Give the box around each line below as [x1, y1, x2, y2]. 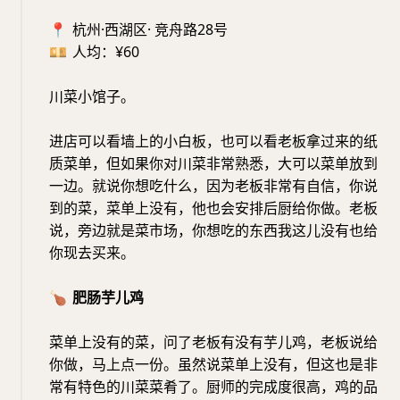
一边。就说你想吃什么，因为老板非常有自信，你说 [49, 176, 378, 196]
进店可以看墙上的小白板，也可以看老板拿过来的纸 [49, 131, 378, 152]
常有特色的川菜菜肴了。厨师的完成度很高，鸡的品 [49, 377, 378, 397]
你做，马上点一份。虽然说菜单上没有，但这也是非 [49, 354, 378, 375]
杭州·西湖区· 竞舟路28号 [69, 20, 228, 40]
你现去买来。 [49, 243, 135, 263]
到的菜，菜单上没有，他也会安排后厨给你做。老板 [49, 198, 378, 219]
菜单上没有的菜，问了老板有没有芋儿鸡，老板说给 [49, 332, 378, 353]
